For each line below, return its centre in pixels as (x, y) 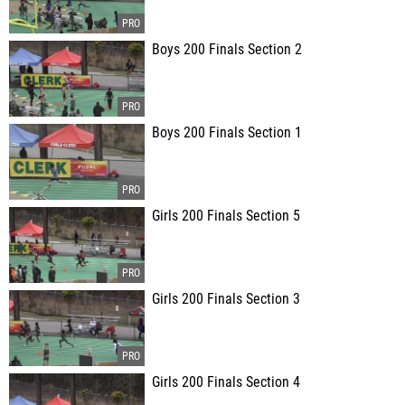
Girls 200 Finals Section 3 (226, 299)
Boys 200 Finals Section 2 (227, 50)
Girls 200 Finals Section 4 (226, 382)
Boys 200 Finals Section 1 (227, 133)
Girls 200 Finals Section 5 (226, 216)
